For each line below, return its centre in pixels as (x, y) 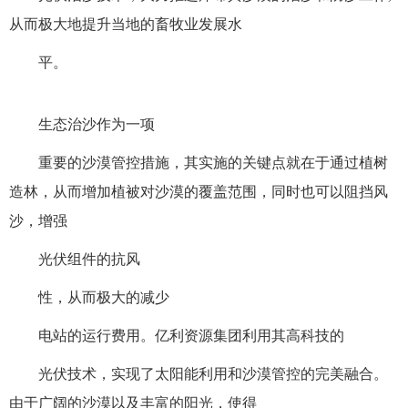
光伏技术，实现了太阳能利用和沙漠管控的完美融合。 (213, 374)
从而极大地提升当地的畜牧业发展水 (126, 25)
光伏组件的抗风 (89, 260)
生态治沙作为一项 (97, 125)
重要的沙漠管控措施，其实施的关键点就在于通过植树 (213, 163)
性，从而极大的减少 (104, 298)
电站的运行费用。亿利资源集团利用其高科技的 (191, 336)
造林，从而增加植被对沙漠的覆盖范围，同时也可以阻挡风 (199, 192)
